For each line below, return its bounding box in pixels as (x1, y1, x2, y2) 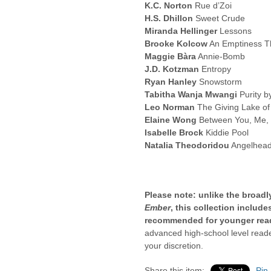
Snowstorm (197, 77, 242, 87)
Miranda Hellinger (145, 26, 217, 36)
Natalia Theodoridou (145, 140, 229, 150)
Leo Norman (145, 102, 195, 112)
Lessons (217, 26, 252, 36)
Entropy (199, 64, 231, 74)
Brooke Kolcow (145, 39, 207, 48)
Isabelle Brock (145, 128, 203, 137)
